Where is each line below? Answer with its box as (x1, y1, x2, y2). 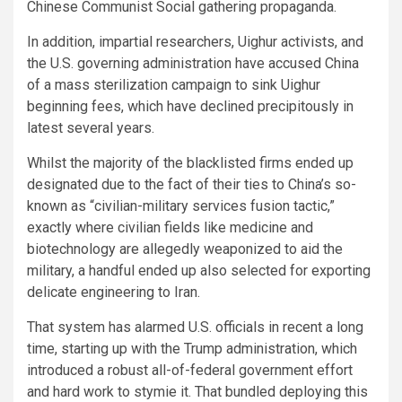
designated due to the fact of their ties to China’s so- (27, 176, 356, 194)
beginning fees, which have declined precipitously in (27, 98, 354, 116)
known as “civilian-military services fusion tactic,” (27, 197, 335, 215)
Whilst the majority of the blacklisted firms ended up (27, 154, 354, 172)
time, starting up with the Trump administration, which (27, 340, 357, 358)
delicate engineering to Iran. (27, 284, 200, 301)
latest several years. (27, 119, 154, 137)
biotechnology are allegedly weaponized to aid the (27, 240, 343, 258)
